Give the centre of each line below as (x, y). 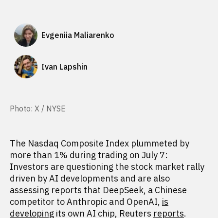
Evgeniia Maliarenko (78, 35)
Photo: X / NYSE (38, 109)
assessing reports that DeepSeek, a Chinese (98, 190)
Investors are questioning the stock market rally (107, 167)
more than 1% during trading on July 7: (89, 155)
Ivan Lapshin (64, 66)
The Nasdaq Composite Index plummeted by (100, 143)
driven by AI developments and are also (90, 178)
